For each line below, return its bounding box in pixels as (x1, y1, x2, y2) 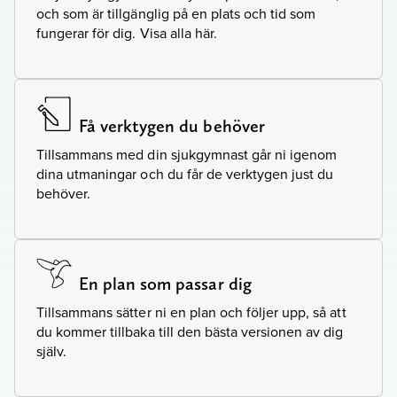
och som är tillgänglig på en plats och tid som (36, 3, 316, 23)
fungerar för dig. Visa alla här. (36, 22, 217, 43)
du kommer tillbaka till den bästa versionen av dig (36, 322, 344, 342)
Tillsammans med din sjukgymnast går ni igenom (36, 144, 338, 165)
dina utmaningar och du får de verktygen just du (36, 164, 334, 184)
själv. (36, 341, 67, 362)
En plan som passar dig (79, 273, 252, 295)
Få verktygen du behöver (79, 115, 265, 137)
